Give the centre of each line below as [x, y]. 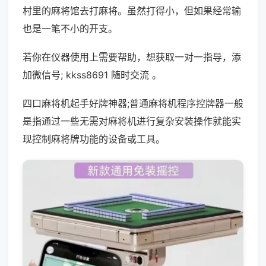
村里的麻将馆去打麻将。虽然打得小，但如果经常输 [132, 11]
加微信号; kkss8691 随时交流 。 [92, 75]
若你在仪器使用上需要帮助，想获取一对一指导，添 [132, 57]
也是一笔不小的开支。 [70, 28]
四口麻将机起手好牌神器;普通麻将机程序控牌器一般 [133, 103]
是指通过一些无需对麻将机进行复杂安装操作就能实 [132, 121]
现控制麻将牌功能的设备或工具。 [94, 139]
